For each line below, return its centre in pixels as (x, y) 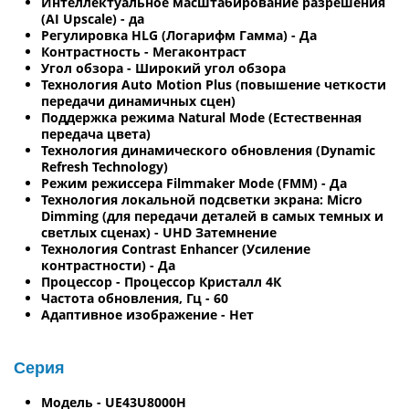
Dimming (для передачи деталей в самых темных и (212, 215)
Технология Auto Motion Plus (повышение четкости (214, 84)
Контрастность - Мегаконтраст (144, 51)
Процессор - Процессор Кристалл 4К (161, 281)
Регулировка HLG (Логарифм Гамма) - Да (179, 35)
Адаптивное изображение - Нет (147, 314)
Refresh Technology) (105, 166)
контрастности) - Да (108, 265)
